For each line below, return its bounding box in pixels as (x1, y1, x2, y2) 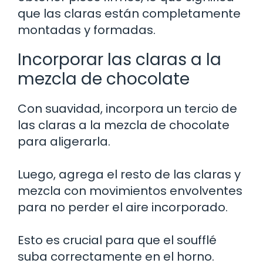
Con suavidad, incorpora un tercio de (18, 100, 237, 117)
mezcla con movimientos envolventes (18, 182, 242, 199)
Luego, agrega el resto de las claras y (18, 166, 241, 183)
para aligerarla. (18, 133, 110, 150)
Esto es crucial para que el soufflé (18, 231, 217, 248)
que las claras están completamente (18, 5, 241, 22)
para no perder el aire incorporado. (18, 198, 228, 215)
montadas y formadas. (18, 21, 156, 38)
